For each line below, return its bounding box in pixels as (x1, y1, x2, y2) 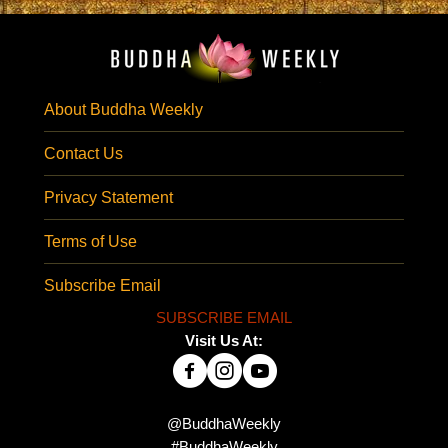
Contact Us (44, 145, 123, 163)
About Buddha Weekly (44, 101, 203, 119)
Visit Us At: (185, 333, 263, 350)
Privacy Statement (44, 189, 173, 207)
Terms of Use (44, 233, 137, 251)
